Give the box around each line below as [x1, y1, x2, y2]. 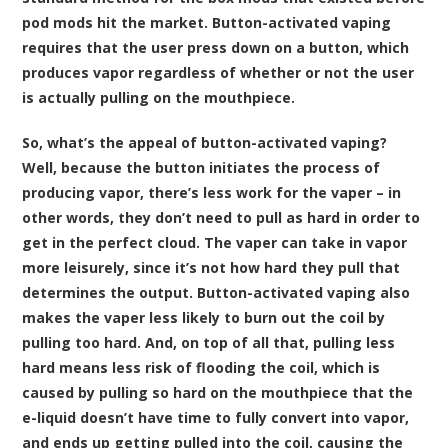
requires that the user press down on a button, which [22, 38, 410, 57]
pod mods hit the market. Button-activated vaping [22, 13, 392, 32]
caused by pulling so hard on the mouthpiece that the [22, 383, 414, 402]
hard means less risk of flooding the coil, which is [22, 358, 381, 377]
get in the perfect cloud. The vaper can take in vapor [22, 233, 408, 252]
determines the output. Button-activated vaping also [22, 283, 411, 302]
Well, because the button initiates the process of [22, 158, 381, 177]
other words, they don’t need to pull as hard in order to [22, 208, 421, 227]
